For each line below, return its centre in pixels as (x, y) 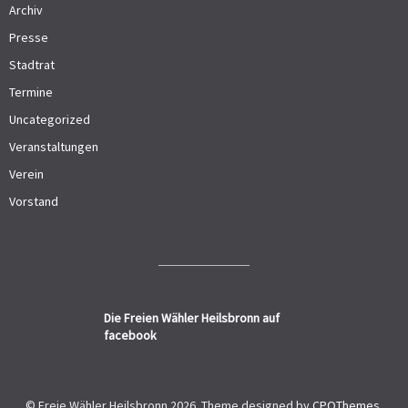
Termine (31, 92)
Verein (26, 174)
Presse (29, 38)
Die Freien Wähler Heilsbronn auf (192, 318)
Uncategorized (50, 120)
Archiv (26, 10)
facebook (130, 336)
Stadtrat (32, 65)
